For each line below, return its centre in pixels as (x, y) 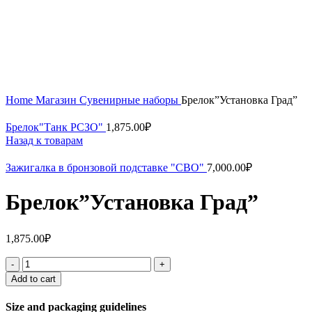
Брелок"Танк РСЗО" (56, 127)
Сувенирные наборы (130, 100)
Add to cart (33, 279)
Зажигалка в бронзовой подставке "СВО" (106, 167)
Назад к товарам (44, 140)
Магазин (57, 100)
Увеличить (31, 37)
